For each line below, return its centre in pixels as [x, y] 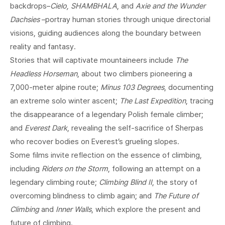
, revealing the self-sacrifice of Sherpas [135, 128]
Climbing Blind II [126, 182]
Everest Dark [46, 128]
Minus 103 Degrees [132, 87]
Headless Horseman [44, 74]
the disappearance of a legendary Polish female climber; [107, 114]
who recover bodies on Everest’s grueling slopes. [95, 141]
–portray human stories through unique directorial [125, 19]
